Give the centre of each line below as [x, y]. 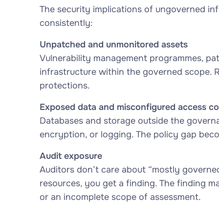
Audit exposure [71, 156]
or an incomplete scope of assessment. [120, 197]
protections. [65, 86]
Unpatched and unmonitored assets [113, 44]
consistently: [66, 23]
